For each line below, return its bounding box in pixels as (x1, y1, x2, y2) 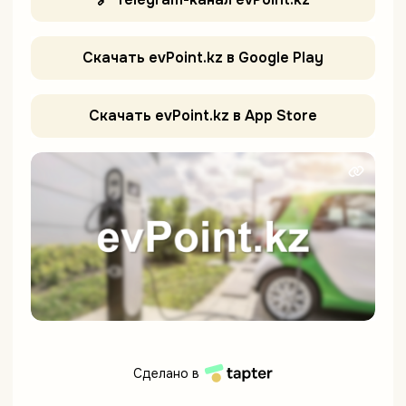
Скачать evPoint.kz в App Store (89, 106, 317, 126)
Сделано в (133, 365, 199, 382)
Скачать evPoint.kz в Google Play (82, 48, 324, 68)
